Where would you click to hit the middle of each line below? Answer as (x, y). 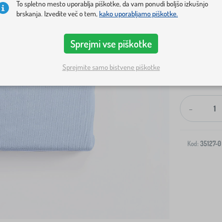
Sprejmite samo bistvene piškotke (111, 67)
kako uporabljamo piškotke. (139, 14)
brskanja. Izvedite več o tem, (58, 14)
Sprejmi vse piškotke (111, 44)
